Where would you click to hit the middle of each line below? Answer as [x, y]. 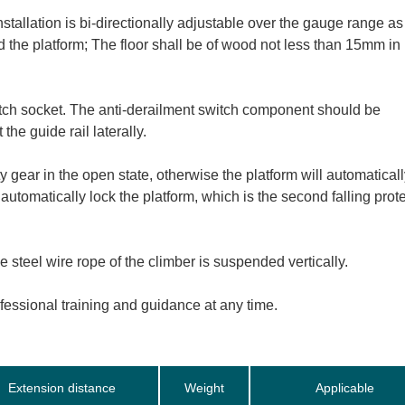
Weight [205, 388]
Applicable [347, 388]
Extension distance [62, 388]
